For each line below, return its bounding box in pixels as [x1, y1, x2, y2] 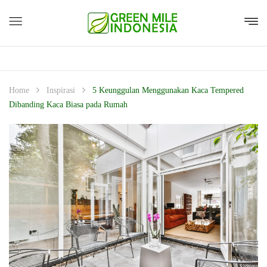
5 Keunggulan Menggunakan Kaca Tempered [92, 86, 244, 95]
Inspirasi [46, 86, 75, 95]
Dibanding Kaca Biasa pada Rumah [9, 100, 128, 109]
